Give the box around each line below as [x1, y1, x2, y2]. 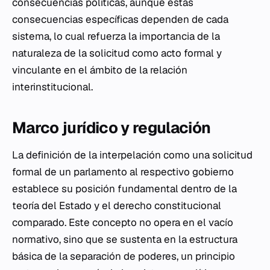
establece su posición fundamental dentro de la [12, 182, 237, 195]
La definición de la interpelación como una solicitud [12, 148, 253, 162]
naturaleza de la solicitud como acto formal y [12, 46, 222, 60]
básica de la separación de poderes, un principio [12, 250, 235, 263]
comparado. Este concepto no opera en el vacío [12, 216, 233, 229]
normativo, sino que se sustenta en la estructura [12, 233, 237, 246]
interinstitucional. [12, 80, 93, 93]
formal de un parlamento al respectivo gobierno [12, 165, 234, 178]
